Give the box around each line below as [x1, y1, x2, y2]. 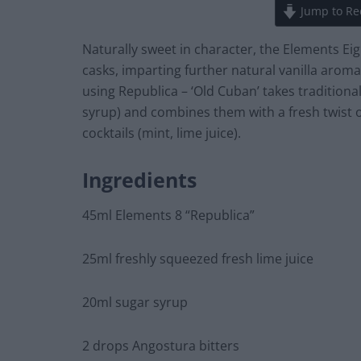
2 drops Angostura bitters [82, 336, 239, 355]
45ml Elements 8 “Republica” [82, 205, 255, 224]
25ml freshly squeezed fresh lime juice [82, 249, 313, 268]
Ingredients [82, 166, 197, 194]
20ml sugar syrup [82, 293, 188, 311]
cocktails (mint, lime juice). [82, 124, 241, 143]
